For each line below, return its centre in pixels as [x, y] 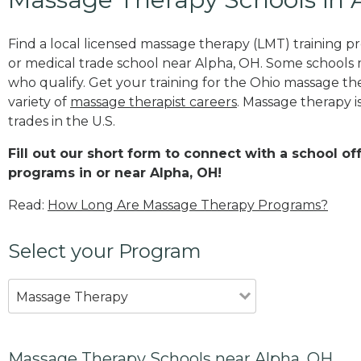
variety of [39, 102]
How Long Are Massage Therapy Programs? [188, 205]
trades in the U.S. [62, 121]
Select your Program [105, 251]
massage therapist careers [154, 102]
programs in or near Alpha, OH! [115, 172]
